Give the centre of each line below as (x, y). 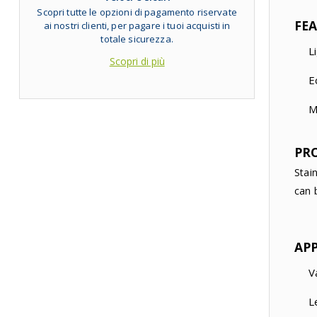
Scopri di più (137, 61)
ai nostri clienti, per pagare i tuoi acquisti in (137, 25)
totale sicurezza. (137, 39)
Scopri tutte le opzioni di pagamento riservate (137, 12)
